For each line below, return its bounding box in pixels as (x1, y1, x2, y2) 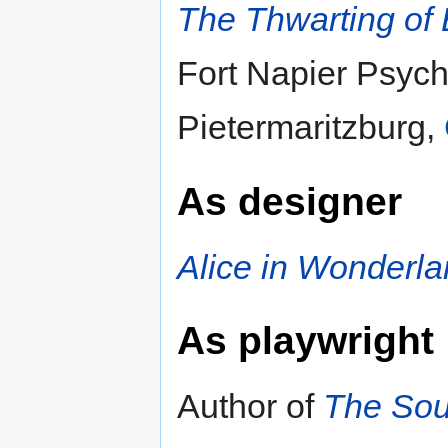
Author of (177, 387, 323, 426)
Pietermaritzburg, (177, 108, 444, 147)
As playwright (177, 318, 434, 363)
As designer (177, 178, 402, 223)
